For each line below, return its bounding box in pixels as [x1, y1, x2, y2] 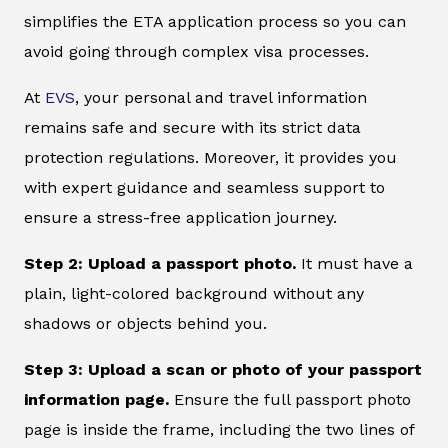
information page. [24, 390, 169, 410]
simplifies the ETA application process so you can [24, 12, 406, 32]
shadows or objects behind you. [24, 314, 267, 334]
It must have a [301, 254, 413, 274]
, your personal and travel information [75, 88, 367, 108]
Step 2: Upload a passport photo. [24, 254, 301, 274]
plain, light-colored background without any [24, 284, 364, 304]
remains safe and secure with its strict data [24, 118, 361, 138]
